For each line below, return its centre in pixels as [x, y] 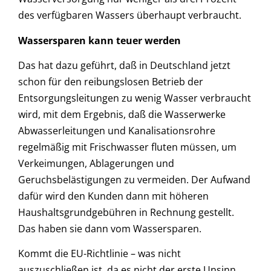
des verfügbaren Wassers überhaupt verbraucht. [130, 15]
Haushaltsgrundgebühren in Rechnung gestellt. [126, 213]
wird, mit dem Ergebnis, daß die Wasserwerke [122, 115]
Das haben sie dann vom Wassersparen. [110, 229]
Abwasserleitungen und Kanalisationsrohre [117, 131]
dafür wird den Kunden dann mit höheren [113, 196]
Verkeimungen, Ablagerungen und [96, 164]
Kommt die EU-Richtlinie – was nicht [100, 254]
